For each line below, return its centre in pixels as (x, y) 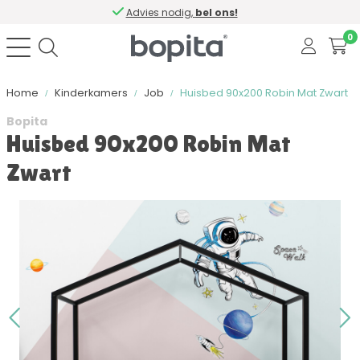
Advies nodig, (160, 12)
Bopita (27, 121)
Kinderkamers (91, 93)
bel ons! (216, 12)
